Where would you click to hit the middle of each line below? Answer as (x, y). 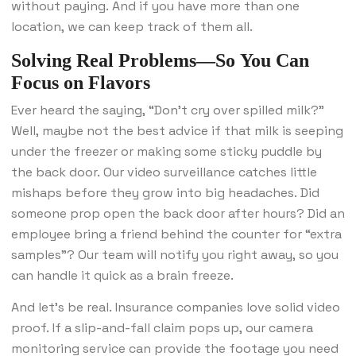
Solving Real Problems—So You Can (160, 61)
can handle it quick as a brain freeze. (122, 276)
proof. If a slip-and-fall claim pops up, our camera (162, 328)
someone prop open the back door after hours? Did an (178, 214)
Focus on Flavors (81, 83)
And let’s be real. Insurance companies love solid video (176, 308)
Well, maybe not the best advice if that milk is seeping (177, 131)
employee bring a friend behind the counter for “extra (176, 234)
